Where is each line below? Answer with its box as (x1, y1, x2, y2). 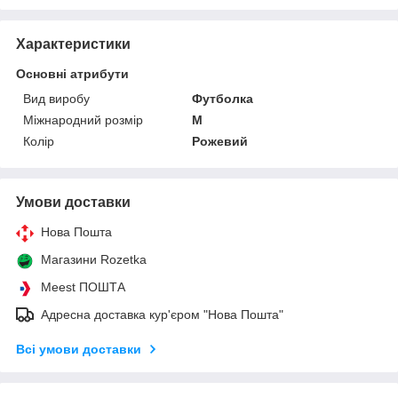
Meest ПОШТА (41, 279, 125, 294)
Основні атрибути (16, 66, 129, 81)
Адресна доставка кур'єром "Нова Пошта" (41, 306, 283, 322)
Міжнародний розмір (23, 112, 143, 127)
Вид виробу (23, 91, 90, 106)
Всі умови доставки (16, 341, 141, 356)
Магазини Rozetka (41, 251, 147, 267)
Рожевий (192, 133, 249, 148)
